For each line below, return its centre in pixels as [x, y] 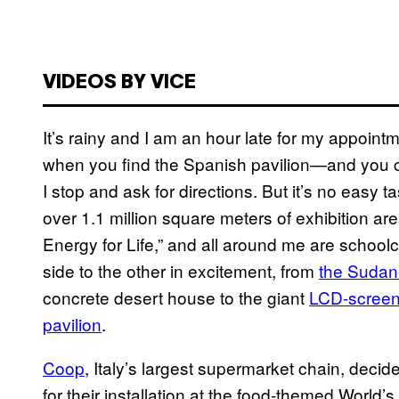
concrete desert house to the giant [176, 297]
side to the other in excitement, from [181, 270]
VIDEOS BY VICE [119, 82]
